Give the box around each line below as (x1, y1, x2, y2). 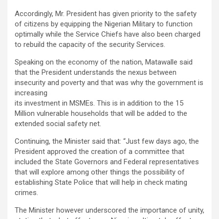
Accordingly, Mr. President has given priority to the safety (15, 9, 197, 19)
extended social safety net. (15, 119, 101, 129)
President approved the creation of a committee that (15, 147, 184, 156)
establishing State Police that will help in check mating (15, 178, 187, 187)
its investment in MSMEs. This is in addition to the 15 (15, 99, 183, 108)
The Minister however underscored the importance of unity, (15, 206, 204, 215)
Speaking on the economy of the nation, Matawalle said (15, 58, 193, 67)
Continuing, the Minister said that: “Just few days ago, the (15, 137, 199, 146)
